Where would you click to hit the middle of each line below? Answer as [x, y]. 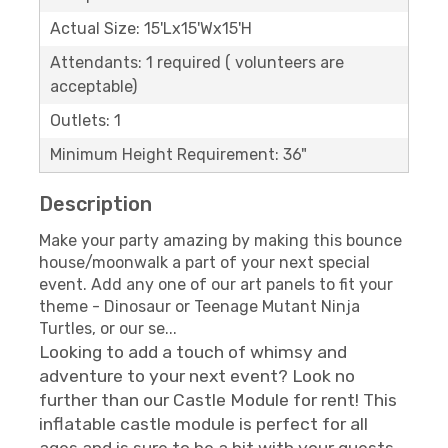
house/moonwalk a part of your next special [204, 262]
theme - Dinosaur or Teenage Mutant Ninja [199, 306]
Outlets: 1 [85, 120]
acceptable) [93, 86]
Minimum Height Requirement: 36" [178, 154]
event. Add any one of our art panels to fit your [216, 284]
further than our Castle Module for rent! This [218, 399]
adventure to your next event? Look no [197, 375]
